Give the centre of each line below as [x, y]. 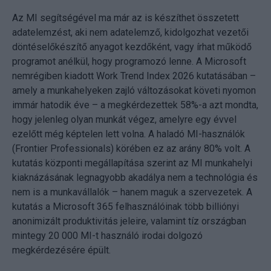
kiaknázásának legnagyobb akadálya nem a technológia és [135, 177]
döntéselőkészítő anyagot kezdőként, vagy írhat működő [132, 47]
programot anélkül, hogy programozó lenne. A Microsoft [129, 61]
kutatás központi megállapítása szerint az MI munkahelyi [132, 163]
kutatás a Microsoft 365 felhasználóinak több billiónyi [126, 206]
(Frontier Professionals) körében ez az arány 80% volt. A [131, 148]
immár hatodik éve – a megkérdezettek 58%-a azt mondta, [135, 105]
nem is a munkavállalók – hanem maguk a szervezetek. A [132, 192]
